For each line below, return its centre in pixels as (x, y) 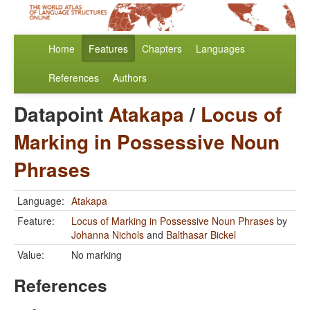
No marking (97, 255)
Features (108, 49)
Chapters (162, 49)
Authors (130, 78)
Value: (31, 255)
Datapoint (61, 114)
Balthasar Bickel (201, 235)
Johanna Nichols (108, 235)
